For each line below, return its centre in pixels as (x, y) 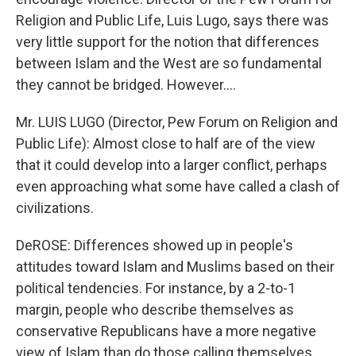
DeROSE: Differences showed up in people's (155, 245)
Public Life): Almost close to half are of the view (166, 143)
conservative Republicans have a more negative (166, 331)
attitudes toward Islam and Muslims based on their (175, 267)
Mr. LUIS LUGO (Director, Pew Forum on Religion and (177, 122)
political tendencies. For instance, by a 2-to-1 (156, 288)
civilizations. (55, 208)
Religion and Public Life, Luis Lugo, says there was (172, 20)
